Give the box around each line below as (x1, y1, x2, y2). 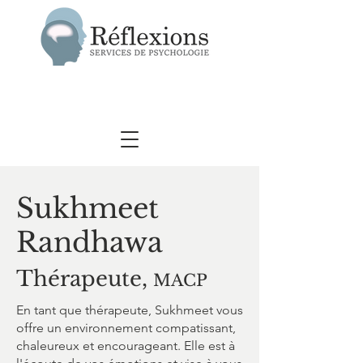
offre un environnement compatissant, (16, 320, 236, 335)
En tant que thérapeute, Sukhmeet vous (16, 302, 243, 318)
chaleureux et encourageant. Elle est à (16, 338, 235, 353)
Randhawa (16, 225, 163, 259)
